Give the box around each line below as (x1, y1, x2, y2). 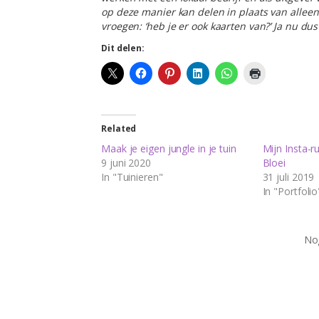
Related (101, 122, 137, 135)
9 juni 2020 (101, 155, 151, 169)
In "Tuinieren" (101, 169, 163, 184)
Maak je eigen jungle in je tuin (101, 141, 236, 155)
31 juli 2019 (262, 169, 315, 184)
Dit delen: (101, 41, 145, 54)
